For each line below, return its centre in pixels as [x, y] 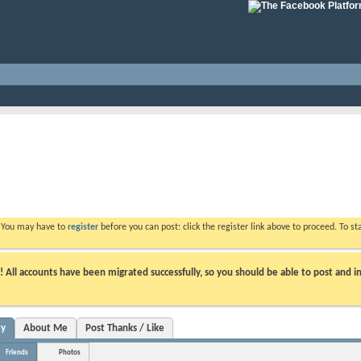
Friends [17, 352]
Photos [70, 352]
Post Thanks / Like [125, 328]
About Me [46, 328]
